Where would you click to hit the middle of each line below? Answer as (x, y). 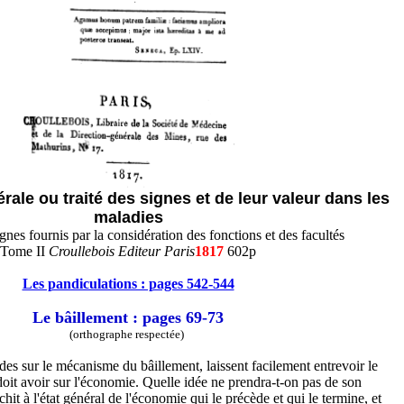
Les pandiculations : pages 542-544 (128, 284)
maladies (128, 217)
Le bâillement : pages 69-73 (128, 317)
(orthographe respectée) (128, 334)
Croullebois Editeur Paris (122, 251)
